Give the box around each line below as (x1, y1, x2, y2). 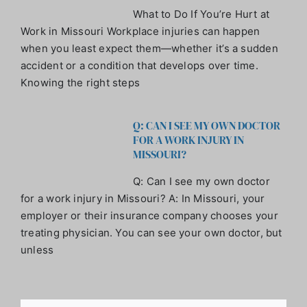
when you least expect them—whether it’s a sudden (20, 42, 278, 56)
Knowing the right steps (20, 76, 140, 90)
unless (20, 243, 54, 257)
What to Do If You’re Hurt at (132, 8, 270, 21)
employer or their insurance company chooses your (20, 209, 278, 223)
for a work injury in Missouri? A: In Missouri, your (20, 192, 265, 206)
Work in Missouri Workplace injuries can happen (20, 25, 260, 38)
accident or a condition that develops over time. (20, 59, 258, 73)
